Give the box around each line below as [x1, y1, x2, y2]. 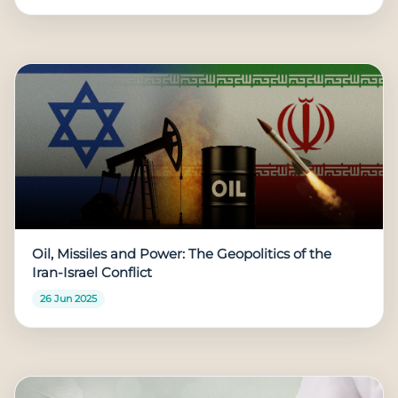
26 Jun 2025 [39, 292, 97, 306]
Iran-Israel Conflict [32, 264, 153, 281]
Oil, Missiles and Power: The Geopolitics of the [32, 245, 332, 262]
